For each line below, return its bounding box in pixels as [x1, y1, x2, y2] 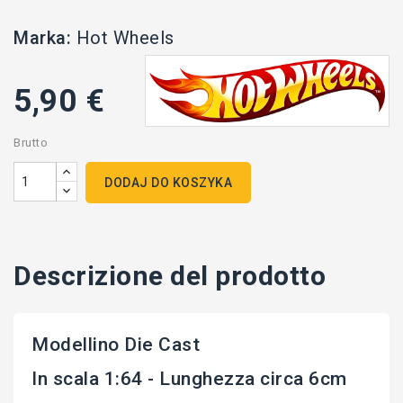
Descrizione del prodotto [13, 260, 326, 292]
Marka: [13, 27, 71, 49]
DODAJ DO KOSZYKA [104, 175, 232, 191]
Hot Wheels [76, 27, 175, 49]
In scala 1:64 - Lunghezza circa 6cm [31, 368, 347, 390]
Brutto [13, 136, 48, 150]
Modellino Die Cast [31, 334, 200, 356]
